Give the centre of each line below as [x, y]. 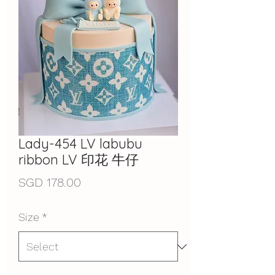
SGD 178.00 [50, 183]
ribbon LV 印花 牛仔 [79, 160]
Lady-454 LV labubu [80, 144]
